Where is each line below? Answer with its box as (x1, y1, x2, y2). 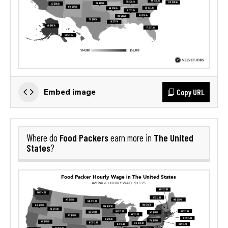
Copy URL (177, 87, 205, 97)
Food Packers (60, 131, 108, 144)
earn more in (108, 132, 154, 144)
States (26, 141, 50, 154)
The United (154, 131, 193, 144)
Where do (26, 132, 60, 144)
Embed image (44, 87, 96, 96)
